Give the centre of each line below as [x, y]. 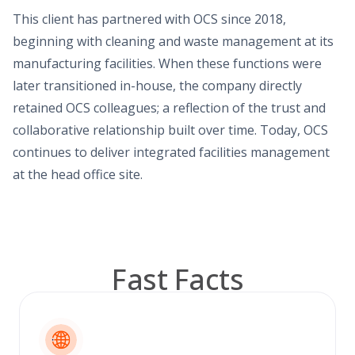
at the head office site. [78, 174]
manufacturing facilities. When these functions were [167, 63]
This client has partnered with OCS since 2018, [149, 19]
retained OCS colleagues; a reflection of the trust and [169, 107]
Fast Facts [177, 279]
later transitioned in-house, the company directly [157, 85]
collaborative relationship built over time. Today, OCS [170, 130]
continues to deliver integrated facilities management [171, 152]
